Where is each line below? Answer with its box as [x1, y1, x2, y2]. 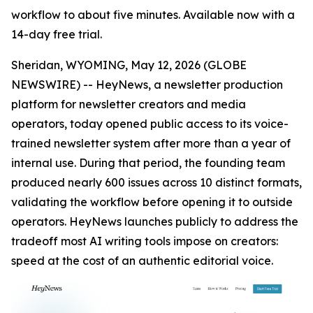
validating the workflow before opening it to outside [11, 195, 293, 209]
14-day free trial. [11, 27, 102, 41]
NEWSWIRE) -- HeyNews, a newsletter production [11, 78, 283, 92]
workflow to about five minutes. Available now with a [11, 8, 295, 22]
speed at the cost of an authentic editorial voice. [11, 254, 273, 268]
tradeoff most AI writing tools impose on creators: [11, 234, 278, 248]
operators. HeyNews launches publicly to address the [11, 214, 298, 228]
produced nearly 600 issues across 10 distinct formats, [11, 175, 302, 189]
